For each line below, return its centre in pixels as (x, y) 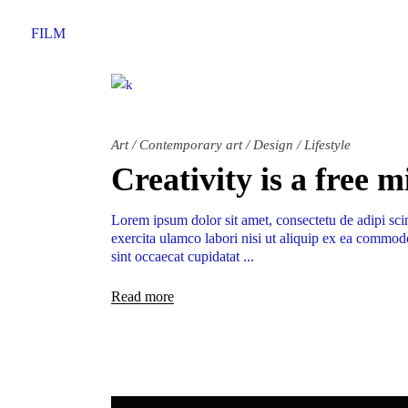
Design (273, 145)
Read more (143, 297)
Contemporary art (191, 145)
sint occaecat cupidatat (177, 257)
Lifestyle (327, 145)
